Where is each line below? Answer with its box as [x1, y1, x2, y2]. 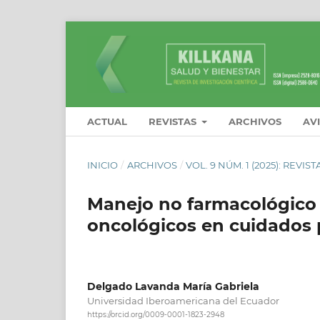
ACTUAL [87, 115, 127, 127]
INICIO [87, 159, 118, 171]
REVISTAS [149, 115, 199, 127]
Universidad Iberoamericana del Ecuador [87, 294, 279, 306]
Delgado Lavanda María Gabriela [87, 279, 259, 293]
